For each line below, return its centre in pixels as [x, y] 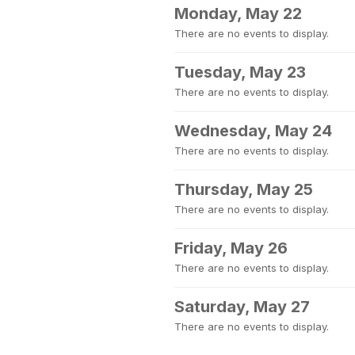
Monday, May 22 [238, 13]
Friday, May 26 [231, 248]
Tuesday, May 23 [240, 72]
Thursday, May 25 [244, 189]
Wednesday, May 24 [253, 131]
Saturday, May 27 [242, 307]
